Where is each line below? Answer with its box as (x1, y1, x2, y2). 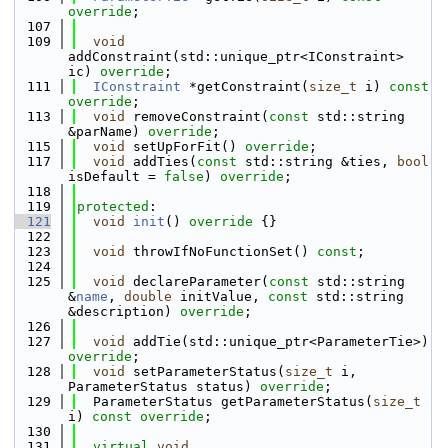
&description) (68, 304, 180, 319)
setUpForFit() (125, 139, 245, 154)
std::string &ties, (237, 154, 397, 169)
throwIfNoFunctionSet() (125, 244, 317, 259)
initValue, (172, 289, 268, 304)
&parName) (68, 124, 148, 139)
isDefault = (68, 169, 164, 184)
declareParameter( (125, 274, 269, 289)
